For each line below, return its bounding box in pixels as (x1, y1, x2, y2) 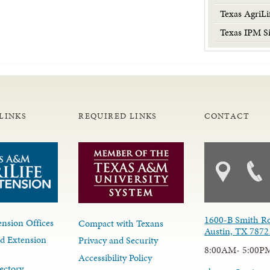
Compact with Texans (78, 216, 164, 230)
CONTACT (204, 110, 250, 122)
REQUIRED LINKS (78, 110, 157, 122)
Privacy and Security (78, 233, 159, 248)
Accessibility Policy (78, 250, 152, 265)
